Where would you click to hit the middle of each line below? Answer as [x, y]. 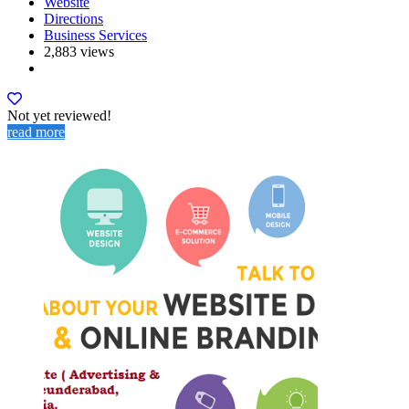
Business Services [95, 36]
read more [36, 132]
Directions [73, 19]
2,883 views [79, 52]
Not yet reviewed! [59, 116]
